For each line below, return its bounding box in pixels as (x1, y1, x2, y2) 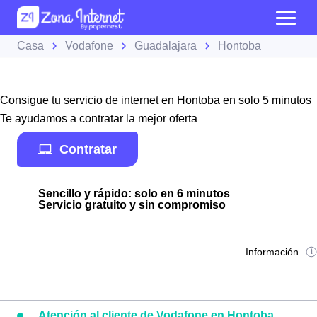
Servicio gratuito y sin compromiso (38, 199, 226, 211)
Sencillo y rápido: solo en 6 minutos (38, 188, 230, 200)
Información (246, 246, 299, 258)
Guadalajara (134, 40, 197, 52)
